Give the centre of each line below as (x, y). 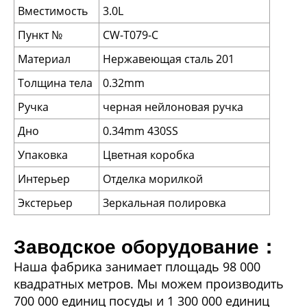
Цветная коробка (149, 155)
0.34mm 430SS (140, 131)
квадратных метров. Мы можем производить (149, 284)
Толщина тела (55, 83)
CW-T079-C (131, 35)
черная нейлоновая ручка (173, 107)
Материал (44, 59)
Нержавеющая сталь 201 (169, 59)
